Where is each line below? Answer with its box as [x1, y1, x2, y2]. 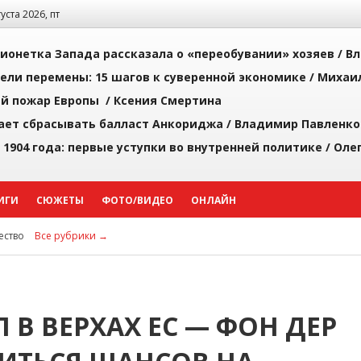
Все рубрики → [35, 229, 108, 243]
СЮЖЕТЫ [36, 193, 84, 207]
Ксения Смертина [114, 93, 222, 108]
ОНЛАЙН [191, 193, 236, 207]
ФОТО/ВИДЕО [102, 193, 173, 207]
